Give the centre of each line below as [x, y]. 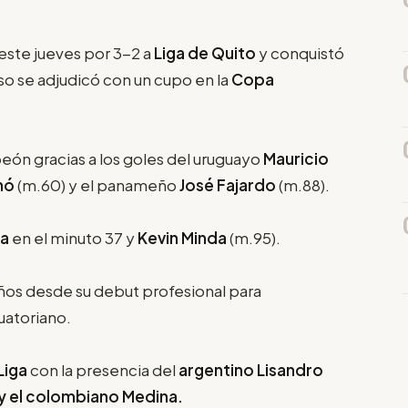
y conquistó [301, 52]
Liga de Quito [206, 52]
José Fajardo [228, 184]
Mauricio [296, 158]
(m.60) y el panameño [97, 184]
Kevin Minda [182, 237]
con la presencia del [104, 369]
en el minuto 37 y [73, 237]
